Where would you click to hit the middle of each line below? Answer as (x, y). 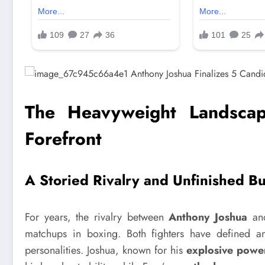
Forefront (63, 138)
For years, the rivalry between (97, 217)
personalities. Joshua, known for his (106, 250)
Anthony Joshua (208, 217)
